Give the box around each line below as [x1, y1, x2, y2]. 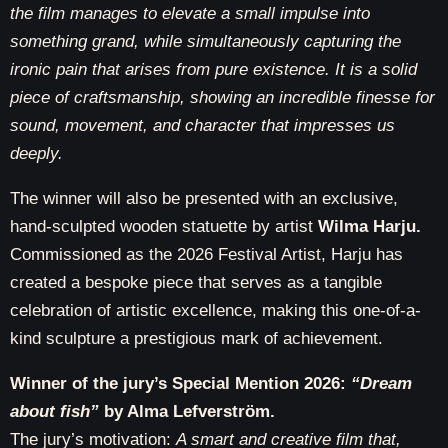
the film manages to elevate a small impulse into [10, 4, 370, 23]
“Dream [351, 374, 412, 393]
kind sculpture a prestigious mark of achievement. [10, 329, 383, 348]
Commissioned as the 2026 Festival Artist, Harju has [10, 245, 403, 264]
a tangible [310, 273, 382, 292]
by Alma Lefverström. [99, 402, 275, 421]
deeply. [10, 144, 63, 163]
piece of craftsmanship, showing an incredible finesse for [10, 88, 435, 107]
